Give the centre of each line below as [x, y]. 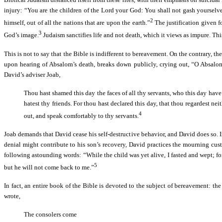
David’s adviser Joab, [32, 74]
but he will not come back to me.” [49, 167]
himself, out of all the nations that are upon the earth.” [77, 23]
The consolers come [50, 215]
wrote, [12, 196]
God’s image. [21, 35]
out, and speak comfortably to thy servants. [81, 115]
